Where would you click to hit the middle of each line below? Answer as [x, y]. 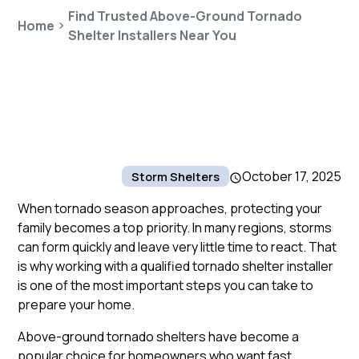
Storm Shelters [175, 176]
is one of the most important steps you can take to [166, 285]
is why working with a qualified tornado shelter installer [176, 266]
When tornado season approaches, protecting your [170, 208]
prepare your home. [77, 305]
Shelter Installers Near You [152, 35]
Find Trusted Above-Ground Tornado [185, 16]
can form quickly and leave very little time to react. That [177, 247]
